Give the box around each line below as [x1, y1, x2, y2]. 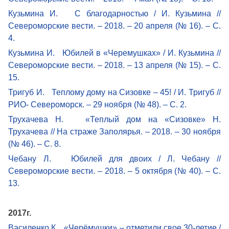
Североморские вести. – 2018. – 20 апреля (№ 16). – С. [8, 21, 221, 30]
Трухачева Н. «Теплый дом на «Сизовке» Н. [8, 114, 221, 124]
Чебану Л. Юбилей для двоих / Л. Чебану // [8, 154, 221, 163]
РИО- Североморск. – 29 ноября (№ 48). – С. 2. [8, 100, 187, 109]
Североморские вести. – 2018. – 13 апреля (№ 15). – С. [8, 60, 221, 70]
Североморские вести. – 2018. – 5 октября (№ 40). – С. [8, 166, 221, 175]
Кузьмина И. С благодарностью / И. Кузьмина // [8, 9, 221, 18]
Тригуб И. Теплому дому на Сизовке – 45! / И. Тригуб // [8, 87, 221, 97]
